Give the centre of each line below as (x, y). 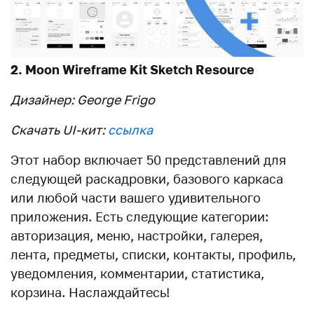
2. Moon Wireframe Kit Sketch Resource (132, 69)
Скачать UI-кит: (59, 129)
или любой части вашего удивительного (136, 197)
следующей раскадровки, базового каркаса (147, 178)
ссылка (130, 129)
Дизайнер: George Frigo (83, 99)
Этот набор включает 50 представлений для (148, 159)
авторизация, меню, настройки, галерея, (137, 235)
